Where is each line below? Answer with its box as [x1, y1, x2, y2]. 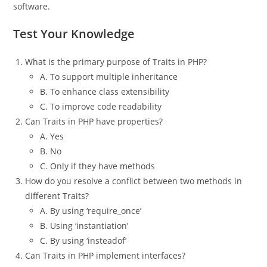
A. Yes [40, 131, 64, 142]
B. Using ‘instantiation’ [40, 220, 129, 231]
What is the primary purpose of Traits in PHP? [25, 56, 207, 67]
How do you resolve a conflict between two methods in [25, 175, 243, 187]
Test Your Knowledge [13, 26, 135, 42]
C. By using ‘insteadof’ [40, 235, 127, 246]
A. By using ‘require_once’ [40, 205, 142, 216]
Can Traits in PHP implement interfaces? [25, 250, 186, 261]
